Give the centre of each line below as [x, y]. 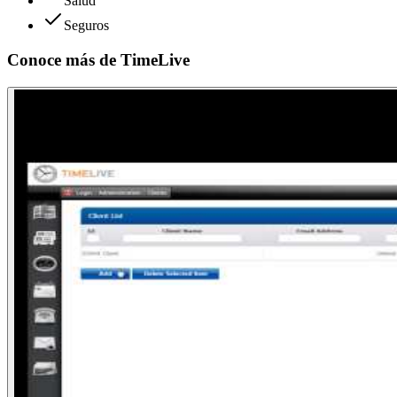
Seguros [86, 26]
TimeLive [155, 60]
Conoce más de [62, 60]
